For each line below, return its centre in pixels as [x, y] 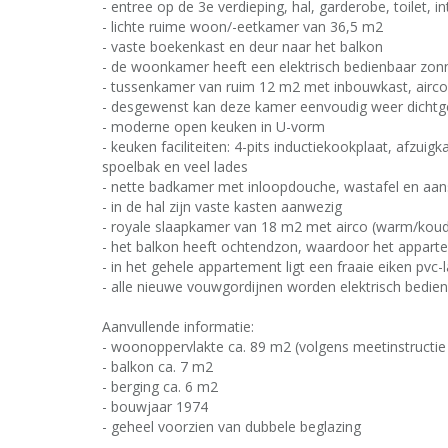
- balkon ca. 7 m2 [157, 366]
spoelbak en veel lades [175, 166]
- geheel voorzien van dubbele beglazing [231, 426]
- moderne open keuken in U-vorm [213, 126]
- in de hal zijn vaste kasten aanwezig [222, 206]
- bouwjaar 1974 [155, 406]
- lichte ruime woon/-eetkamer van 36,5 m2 [242, 26]
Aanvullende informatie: [178, 326]
